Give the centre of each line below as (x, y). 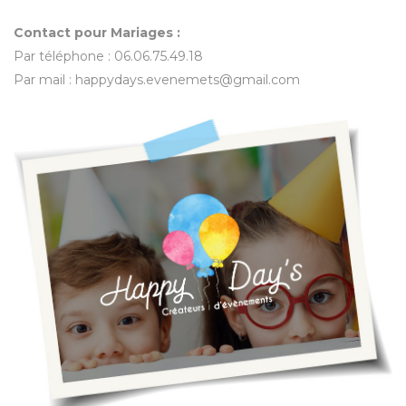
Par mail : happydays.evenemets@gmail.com (157, 79)
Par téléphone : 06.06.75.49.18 (108, 56)
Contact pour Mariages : (97, 32)
